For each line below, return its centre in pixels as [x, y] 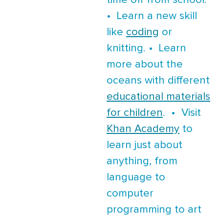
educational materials [158, 97]
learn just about [144, 145]
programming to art [154, 210]
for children [135, 113]
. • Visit [182, 113]
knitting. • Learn [146, 49]
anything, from [142, 162]
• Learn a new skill [152, 16]
